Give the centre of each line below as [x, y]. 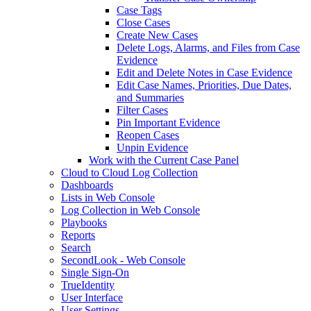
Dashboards [87, 185]
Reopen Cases [148, 135]
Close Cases [143, 23]
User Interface [92, 297]
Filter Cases [142, 110]
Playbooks [84, 222]
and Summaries [150, 98]
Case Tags [139, 10]
